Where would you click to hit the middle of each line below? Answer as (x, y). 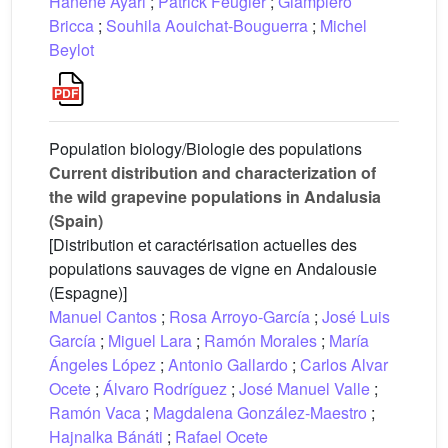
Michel (343, 25)
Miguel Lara (150, 340)
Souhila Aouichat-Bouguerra (207, 25)
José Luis (356, 316)
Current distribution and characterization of (212, 172)
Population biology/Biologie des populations (205, 148)
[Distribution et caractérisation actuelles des (203, 244)
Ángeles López (102, 364)
